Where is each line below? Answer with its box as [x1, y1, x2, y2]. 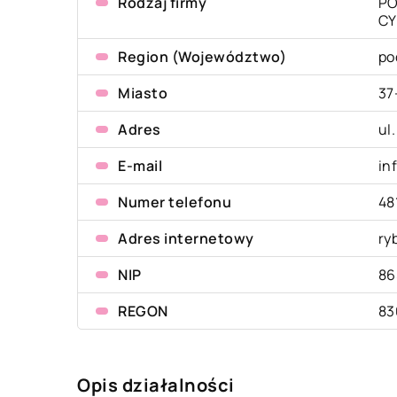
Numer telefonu [118, 192, 231, 212]
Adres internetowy [118, 229, 254, 248]
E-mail [118, 156, 162, 175]
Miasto [118, 83, 167, 103]
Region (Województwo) [118, 47, 286, 66]
